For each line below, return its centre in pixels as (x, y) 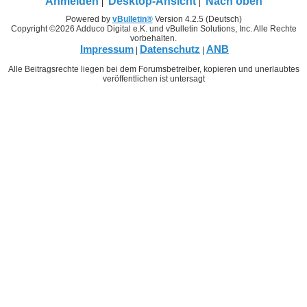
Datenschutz (170, 49)
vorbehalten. (153, 38)
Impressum (107, 49)
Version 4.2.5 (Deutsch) (197, 19)
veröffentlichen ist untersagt (153, 78)
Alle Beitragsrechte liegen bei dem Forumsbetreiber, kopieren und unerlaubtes (153, 69)
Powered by (89, 19)
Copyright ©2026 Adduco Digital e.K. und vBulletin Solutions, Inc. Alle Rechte (153, 28)
